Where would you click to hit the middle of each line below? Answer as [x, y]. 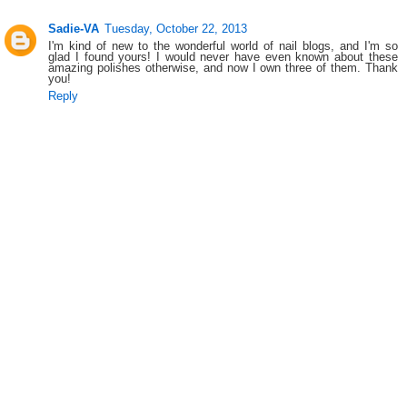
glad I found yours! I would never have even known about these [223, 57]
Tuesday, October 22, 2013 [176, 29]
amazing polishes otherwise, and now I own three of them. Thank [223, 68]
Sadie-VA [74, 29]
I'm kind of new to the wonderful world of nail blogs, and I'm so [223, 46]
